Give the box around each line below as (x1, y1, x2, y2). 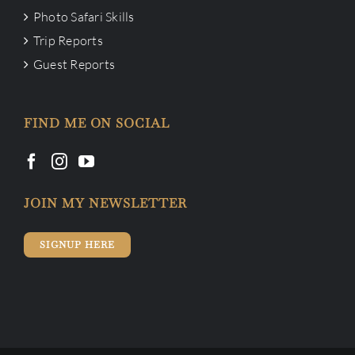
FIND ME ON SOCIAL (24, 115, 170, 132)
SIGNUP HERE (40, 239, 115, 252)
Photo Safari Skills (33, 9, 135, 25)
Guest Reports (33, 56, 116, 73)
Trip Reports (33, 32, 103, 49)
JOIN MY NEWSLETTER (24, 195, 187, 212)
